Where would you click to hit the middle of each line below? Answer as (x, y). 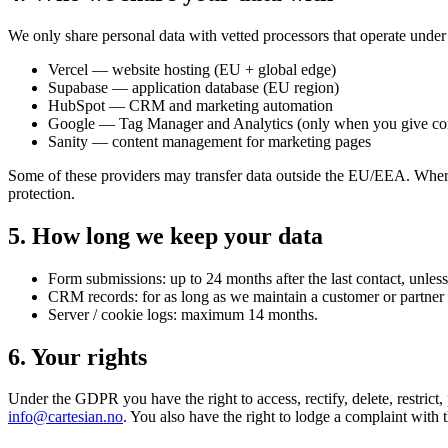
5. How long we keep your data (165, 235)
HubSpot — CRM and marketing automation (190, 105)
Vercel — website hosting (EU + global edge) (192, 69)
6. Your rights (77, 356)
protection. (41, 193)
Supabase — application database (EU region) (193, 87)
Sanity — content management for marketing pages (209, 141)
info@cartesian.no (65, 417)
